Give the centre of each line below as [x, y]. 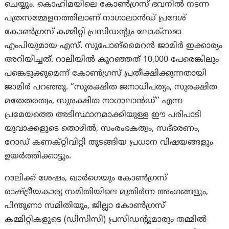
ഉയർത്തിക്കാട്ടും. [38, 157]
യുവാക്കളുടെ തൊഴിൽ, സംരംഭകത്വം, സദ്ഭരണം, [102, 129]
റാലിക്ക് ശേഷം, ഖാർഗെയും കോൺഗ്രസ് [86, 179]
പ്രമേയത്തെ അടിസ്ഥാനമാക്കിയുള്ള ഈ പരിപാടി [103, 115]
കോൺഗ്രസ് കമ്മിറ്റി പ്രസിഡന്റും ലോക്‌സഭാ [93, 32]
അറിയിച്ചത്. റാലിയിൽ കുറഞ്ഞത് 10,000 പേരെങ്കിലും [112, 60]
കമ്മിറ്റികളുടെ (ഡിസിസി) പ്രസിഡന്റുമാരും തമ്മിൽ [106, 220]
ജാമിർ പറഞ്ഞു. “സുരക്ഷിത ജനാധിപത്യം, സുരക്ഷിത [111, 88]
